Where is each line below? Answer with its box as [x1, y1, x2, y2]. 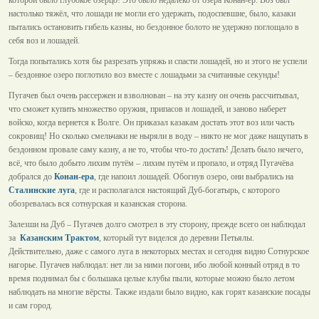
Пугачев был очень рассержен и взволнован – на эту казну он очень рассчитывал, [9, 90, 299, 101]
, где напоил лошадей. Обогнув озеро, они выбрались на [94, 172, 293, 182]
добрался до [9, 172, 54, 182]
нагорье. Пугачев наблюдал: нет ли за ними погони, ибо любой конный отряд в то [9, 260, 300, 271]
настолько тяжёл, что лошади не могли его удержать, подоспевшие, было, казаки [9, 9, 296, 19]
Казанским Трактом [20, 233, 99, 244]
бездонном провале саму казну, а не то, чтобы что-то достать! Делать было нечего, [9, 145, 303, 155]
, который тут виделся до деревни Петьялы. [99, 233, 254, 244]
